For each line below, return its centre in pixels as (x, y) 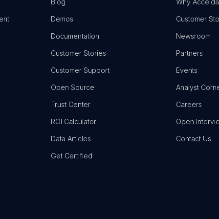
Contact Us (194, 139)
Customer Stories (78, 53)
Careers (189, 104)
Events (187, 70)
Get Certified (72, 156)
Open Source (73, 87)
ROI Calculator (74, 121)
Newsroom (193, 36)
